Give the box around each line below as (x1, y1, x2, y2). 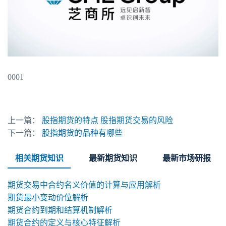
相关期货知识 (15, 153, 64, 162)
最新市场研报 (162, 153, 211, 162)
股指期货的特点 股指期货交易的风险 (42, 116, 173, 125)
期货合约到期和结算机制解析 (8, 205, 112, 214)
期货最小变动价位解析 (8, 193, 88, 202)
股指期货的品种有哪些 (42, 128, 123, 137)
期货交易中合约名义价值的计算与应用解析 (8, 180, 161, 189)
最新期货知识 (88, 153, 137, 162)
